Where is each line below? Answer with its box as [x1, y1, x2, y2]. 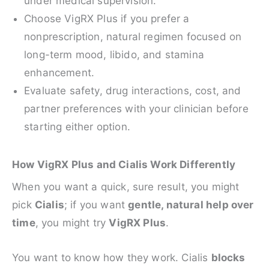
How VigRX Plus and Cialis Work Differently [12, 158, 236, 171]
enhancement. [24, 67, 95, 79]
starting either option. [24, 121, 130, 133]
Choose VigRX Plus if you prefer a [24, 13, 190, 25]
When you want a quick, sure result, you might [12, 181, 240, 193]
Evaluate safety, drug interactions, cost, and [24, 85, 241, 97]
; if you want [64, 199, 128, 211]
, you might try [35, 217, 109, 229]
